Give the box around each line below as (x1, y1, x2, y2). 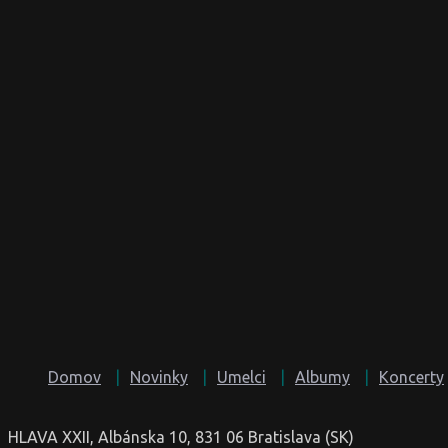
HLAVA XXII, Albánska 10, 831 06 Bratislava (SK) (8, 427, 354, 446)
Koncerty (379, 367, 444, 386)
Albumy (295, 367, 350, 386)
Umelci (217, 367, 266, 386)
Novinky (130, 367, 188, 386)
